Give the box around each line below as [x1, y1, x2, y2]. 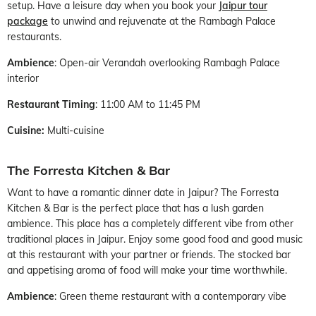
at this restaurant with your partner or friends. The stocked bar [7, 248, 291, 261]
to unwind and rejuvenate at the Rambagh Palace [48, 14, 276, 28]
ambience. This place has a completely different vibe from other [7, 217, 293, 230]
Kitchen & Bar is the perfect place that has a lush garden [7, 201, 264, 214]
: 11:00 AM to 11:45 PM [95, 97, 200, 111]
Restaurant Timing [7, 97, 95, 111]
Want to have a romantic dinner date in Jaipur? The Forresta [7, 186, 279, 199]
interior [7, 71, 39, 85]
